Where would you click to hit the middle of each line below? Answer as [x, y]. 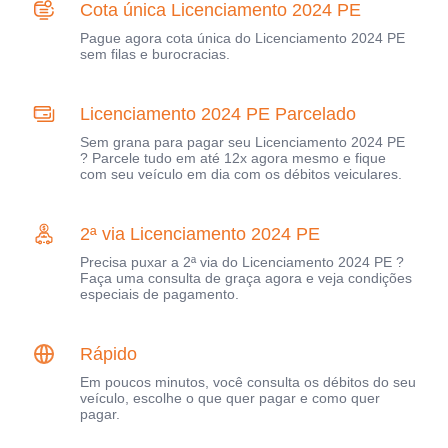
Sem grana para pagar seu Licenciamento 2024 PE [242, 142]
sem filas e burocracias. [155, 54]
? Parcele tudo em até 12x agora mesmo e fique [233, 158]
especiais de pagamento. [159, 294]
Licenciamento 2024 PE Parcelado [218, 114]
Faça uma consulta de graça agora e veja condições [246, 278]
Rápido [108, 354]
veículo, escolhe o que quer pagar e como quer [230, 398]
